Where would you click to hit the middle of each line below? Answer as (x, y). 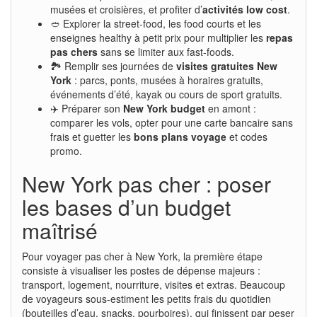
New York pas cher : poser (146, 183)
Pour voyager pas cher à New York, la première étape (142, 256)
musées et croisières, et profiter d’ (126, 9)
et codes (247, 136)
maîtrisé (60, 230)
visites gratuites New (227, 65)
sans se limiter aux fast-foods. (166, 51)
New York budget (164, 108)
